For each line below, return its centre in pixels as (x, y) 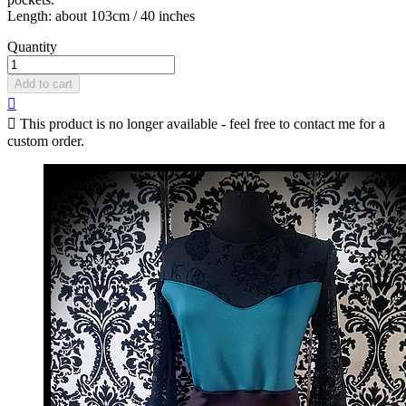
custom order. (46, 141)
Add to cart (43, 84)
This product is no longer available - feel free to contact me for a (201, 124)
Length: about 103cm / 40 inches (103, 16)
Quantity (32, 47)
